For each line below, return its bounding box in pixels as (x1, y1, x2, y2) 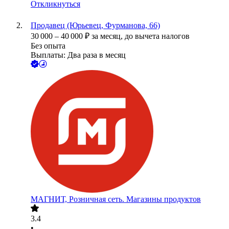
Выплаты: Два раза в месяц (31, 51, 126, 60)
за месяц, (91, 32, 125, 41)
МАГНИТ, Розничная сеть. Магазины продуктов (31, 195, 201, 204)
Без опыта (31, 41, 65, 51)
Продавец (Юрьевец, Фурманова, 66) (31, 21, 160, 30)
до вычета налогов (125, 32, 190, 41)
